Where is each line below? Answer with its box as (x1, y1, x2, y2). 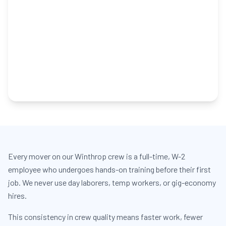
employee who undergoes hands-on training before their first (8, 164, 211, 174)
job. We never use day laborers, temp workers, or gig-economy (8, 178, 216, 187)
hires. (8, 191, 27, 200)
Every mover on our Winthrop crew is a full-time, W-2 (8, 151, 185, 161)
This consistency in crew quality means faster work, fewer (8, 212, 203, 221)
